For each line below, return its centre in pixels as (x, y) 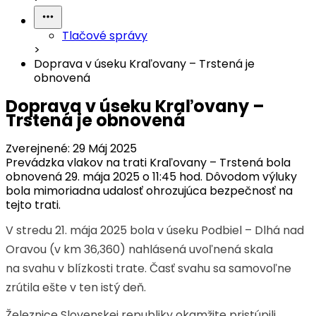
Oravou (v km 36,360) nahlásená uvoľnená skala (139, 249)
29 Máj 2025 (105, 148)
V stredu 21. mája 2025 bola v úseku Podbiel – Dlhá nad (155, 230)
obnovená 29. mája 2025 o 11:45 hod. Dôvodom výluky (151, 176)
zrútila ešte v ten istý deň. (76, 287)
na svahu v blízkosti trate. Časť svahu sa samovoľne (148, 268)
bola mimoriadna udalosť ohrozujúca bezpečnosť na (149, 190)
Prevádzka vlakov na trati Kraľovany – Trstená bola (148, 162)
